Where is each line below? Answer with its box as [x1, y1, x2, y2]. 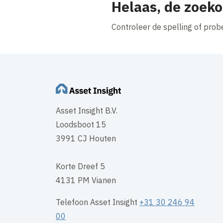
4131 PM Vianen [56, 175, 116, 186]
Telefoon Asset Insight [56, 197, 139, 208]
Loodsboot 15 [56, 119, 106, 130]
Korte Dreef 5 [56, 161, 105, 172]
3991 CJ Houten [56, 133, 116, 144]
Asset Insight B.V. [56, 106, 117, 116]
